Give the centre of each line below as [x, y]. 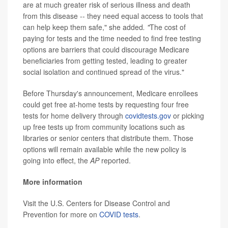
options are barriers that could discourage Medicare [106, 49]
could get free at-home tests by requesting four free [106, 104]
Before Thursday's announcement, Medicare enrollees [110, 93]
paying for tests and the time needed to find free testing [112, 38]
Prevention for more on [61, 214]
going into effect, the [55, 160]
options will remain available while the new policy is [105, 149]
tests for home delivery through [74, 115]
